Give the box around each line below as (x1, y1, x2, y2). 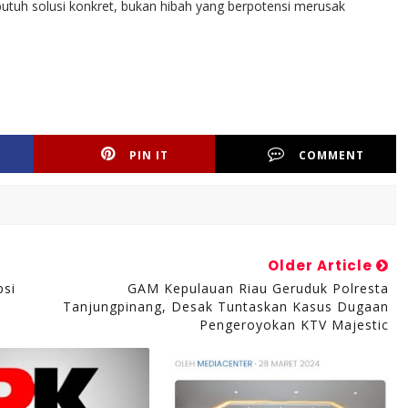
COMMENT (299, 148, 365, 163)
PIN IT (129, 148, 169, 163)
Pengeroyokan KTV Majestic (199, 316, 389, 333)
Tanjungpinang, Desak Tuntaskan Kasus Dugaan (62, 298, 389, 315)
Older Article (267, 256, 376, 275)
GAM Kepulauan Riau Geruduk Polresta (127, 280, 389, 297)
